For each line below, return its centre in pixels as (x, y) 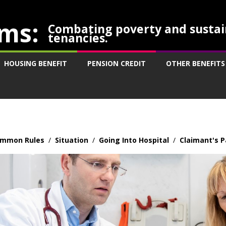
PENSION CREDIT (117, 63)
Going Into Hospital (134, 140)
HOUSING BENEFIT (36, 63)
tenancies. (78, 38)
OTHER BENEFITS (195, 63)
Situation (72, 140)
